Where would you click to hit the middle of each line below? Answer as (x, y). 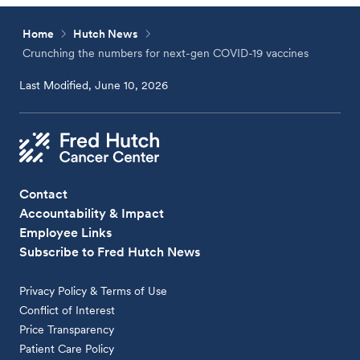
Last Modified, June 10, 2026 (94, 85)
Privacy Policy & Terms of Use (94, 291)
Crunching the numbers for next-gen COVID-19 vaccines (166, 53)
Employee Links (66, 233)
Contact (44, 194)
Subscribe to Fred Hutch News (110, 252)
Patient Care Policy (67, 349)
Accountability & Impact (92, 214)
